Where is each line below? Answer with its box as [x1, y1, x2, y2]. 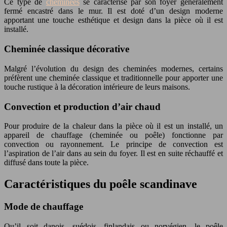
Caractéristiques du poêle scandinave [4, 177, 197, 191]
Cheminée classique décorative [4, 44, 129, 55]
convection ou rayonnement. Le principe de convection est [4, 140, 223, 149]
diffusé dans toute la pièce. [4, 158, 89, 167]
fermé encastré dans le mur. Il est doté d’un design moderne [4, 7, 223, 16]
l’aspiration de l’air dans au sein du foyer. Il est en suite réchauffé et [4, 149, 223, 158]
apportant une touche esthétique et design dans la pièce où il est [4, 16, 223, 25]
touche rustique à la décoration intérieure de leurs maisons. [4, 82, 190, 91]
